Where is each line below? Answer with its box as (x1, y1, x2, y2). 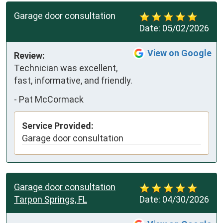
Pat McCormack (19, 94, 84, 105)
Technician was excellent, (14, 63, 117, 74)
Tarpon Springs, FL (14, 194, 87, 205)
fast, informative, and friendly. (14, 75, 132, 86)
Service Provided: (22, 120, 94, 131)
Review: (14, 50, 45, 61)
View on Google (147, 48, 212, 59)
